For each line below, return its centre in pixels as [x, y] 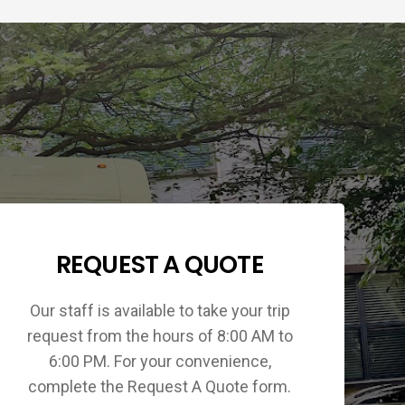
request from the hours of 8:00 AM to [160, 336]
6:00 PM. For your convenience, [160, 361]
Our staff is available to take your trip [160, 311]
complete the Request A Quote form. [160, 386]
